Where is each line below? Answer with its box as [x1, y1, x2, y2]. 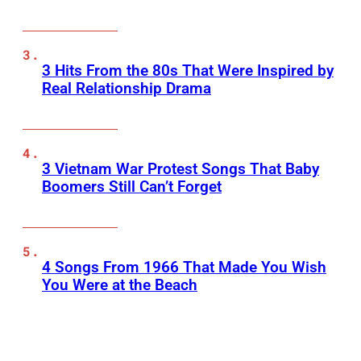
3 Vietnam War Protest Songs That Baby [42, 160, 319, 179]
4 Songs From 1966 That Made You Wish [42, 258, 326, 277]
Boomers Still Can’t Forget [42, 177, 222, 197]
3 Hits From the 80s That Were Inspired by [42, 61, 334, 81]
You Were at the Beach [42, 276, 197, 295]
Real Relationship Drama [42, 79, 211, 98]
